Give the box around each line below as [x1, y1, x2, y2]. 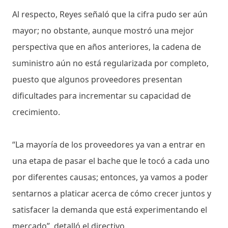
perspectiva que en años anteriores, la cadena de [12, 41, 201, 52]
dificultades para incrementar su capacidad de [12, 90, 191, 101]
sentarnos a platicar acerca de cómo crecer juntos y [12, 187, 211, 199]
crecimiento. [12, 106, 60, 118]
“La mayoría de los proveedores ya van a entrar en [12, 138, 205, 150]
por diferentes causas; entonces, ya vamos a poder [12, 171, 208, 183]
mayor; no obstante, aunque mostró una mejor [12, 24, 194, 36]
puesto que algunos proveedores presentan [12, 73, 182, 85]
